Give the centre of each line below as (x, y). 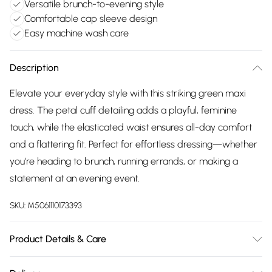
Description (34, 68)
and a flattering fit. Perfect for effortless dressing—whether (134, 144)
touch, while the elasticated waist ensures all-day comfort (131, 127)
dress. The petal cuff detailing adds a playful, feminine (123, 110)
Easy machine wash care (76, 33)
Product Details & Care (58, 239)
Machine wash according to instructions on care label (121, 264)
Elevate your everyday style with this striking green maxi (128, 93)
